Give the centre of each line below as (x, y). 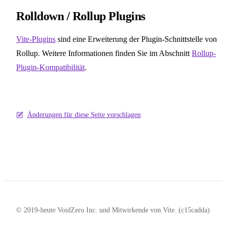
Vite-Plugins (36, 39)
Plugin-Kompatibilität (50, 68)
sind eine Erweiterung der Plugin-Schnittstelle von (136, 39)
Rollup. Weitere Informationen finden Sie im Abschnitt (104, 53)
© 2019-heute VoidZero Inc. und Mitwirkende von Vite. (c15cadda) (113, 210)
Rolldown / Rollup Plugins (81, 16)
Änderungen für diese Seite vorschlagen (84, 115)
